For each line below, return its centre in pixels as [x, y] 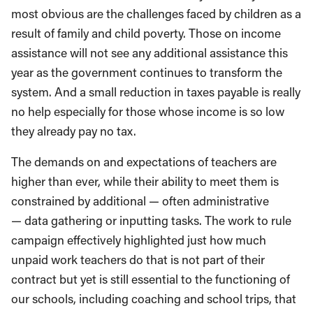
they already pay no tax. [74, 131]
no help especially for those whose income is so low [148, 111]
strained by [61, 201]
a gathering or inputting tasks [121, 220]
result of [33, 33]
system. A [37, 92]
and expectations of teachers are [190, 162]
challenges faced [171, 14]
